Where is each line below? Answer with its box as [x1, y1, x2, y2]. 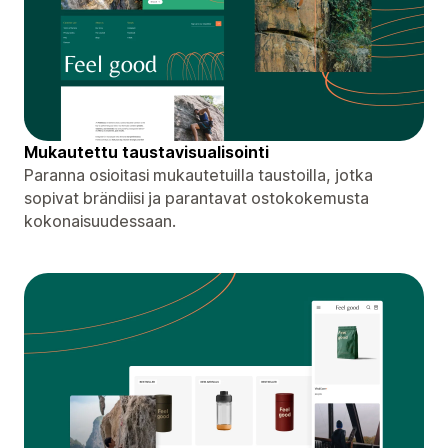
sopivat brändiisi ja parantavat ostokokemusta [24, 187, 369, 208]
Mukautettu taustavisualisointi [24, 141, 269, 162]
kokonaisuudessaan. [24, 210, 176, 231]
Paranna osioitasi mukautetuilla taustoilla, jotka [24, 164, 373, 185]
